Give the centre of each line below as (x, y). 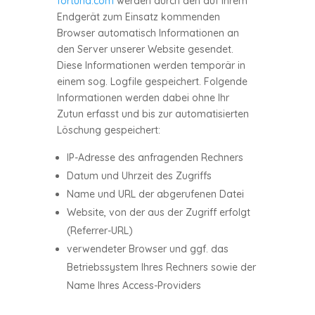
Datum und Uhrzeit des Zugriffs (139, 176)
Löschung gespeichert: (108, 130)
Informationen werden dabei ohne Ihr (143, 98)
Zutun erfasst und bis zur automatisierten (153, 114)
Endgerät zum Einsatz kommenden (138, 17)
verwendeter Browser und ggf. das (147, 249)
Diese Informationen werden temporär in (151, 65)
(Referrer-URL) (99, 231)
